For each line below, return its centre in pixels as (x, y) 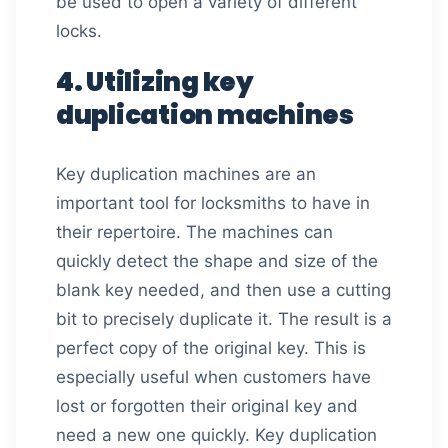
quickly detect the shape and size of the (217, 261)
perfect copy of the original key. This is (211, 348)
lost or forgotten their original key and (207, 406)
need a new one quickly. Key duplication (216, 435)
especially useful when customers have (213, 377)
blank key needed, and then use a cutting (223, 290)
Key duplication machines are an (186, 174)
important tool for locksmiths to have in (213, 203)
